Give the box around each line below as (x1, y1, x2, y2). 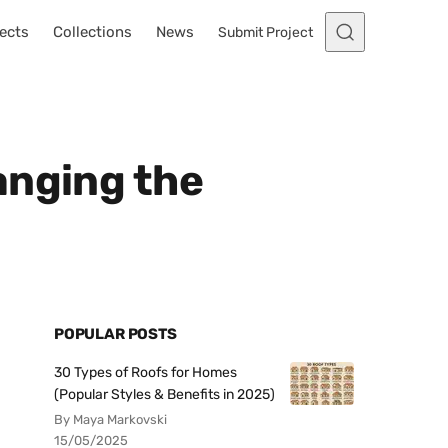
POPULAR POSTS (54, 325, 177, 343)
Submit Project (218, 23, 313, 41)
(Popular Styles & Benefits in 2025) (54, 386, 275, 403)
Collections (53, 23, 132, 41)
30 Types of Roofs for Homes (54, 364, 237, 381)
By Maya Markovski (54, 412, 167, 427)
